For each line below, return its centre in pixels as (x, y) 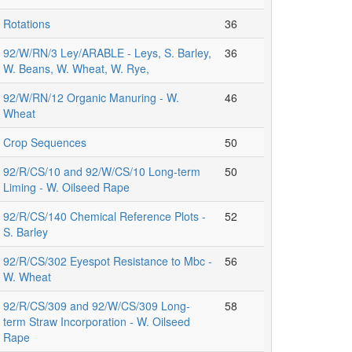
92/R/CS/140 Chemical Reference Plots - (104, 216)
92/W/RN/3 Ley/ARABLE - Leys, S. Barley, (107, 53)
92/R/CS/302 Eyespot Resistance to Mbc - (108, 261)
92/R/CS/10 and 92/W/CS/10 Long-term (102, 172)
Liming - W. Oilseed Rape (66, 187)
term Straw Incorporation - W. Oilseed (97, 322)
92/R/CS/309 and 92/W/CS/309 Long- (97, 306)
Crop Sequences (45, 143)
